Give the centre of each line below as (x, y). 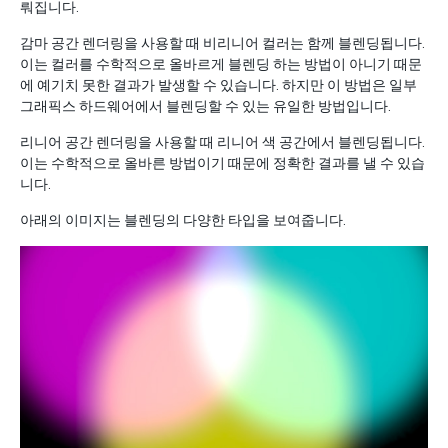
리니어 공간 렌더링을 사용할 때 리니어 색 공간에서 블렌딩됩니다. (222, 141)
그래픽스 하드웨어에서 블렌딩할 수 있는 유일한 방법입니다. (205, 105)
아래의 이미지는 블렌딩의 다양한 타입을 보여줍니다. (183, 219)
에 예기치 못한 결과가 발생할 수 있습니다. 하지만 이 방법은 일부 (218, 84)
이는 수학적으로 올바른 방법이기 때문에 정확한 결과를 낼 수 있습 (222, 162)
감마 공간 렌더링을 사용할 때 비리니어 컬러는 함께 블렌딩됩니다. (222, 42)
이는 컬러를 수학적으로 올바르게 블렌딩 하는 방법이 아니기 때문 (221, 63)
